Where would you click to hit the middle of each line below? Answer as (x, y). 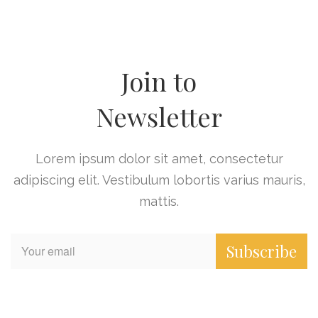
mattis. (159, 202)
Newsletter (159, 117)
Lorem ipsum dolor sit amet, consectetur (159, 159)
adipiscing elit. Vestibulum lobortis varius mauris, (159, 180)
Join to (159, 81)
